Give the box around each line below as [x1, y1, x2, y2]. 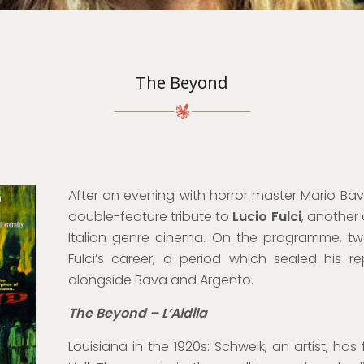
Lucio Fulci [232, 207, 301, 226]
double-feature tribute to [67, 207, 233, 226]
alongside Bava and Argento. [67, 271, 253, 289]
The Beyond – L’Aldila [67, 304, 207, 323]
